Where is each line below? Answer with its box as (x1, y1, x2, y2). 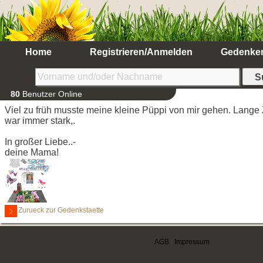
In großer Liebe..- (5, 137, 76, 147)
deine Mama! (5, 147, 59, 157)
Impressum (174, 238, 210, 246)
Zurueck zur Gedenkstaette (18, 206, 104, 214)
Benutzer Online (20, 89, 82, 99)
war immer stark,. (5, 116, 75, 126)
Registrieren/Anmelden (89, 47, 193, 57)
